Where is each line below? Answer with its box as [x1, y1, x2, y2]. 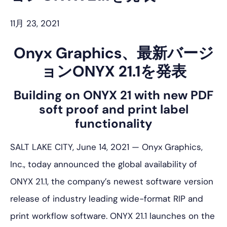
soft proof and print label [39, 101, 188, 117]
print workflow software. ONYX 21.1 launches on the [10, 210, 215, 221]
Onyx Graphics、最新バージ [13, 43, 214, 63]
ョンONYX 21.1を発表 [41, 61, 186, 81]
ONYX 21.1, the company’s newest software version [10, 176, 213, 187]
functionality [75, 116, 152, 131]
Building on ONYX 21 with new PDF [14, 87, 213, 103]
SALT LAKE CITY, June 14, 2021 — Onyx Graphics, [10, 141, 203, 153]
